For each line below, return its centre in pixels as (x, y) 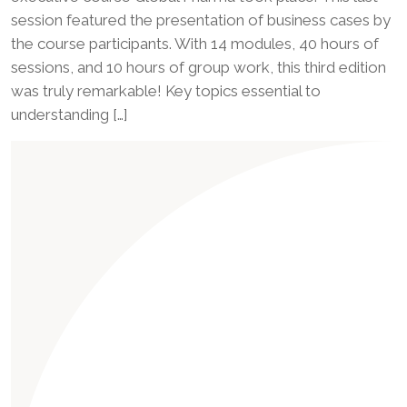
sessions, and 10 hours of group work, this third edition (199, 68)
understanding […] (69, 115)
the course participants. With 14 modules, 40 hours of (195, 44)
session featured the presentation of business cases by (201, 20)
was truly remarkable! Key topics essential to (166, 91)
